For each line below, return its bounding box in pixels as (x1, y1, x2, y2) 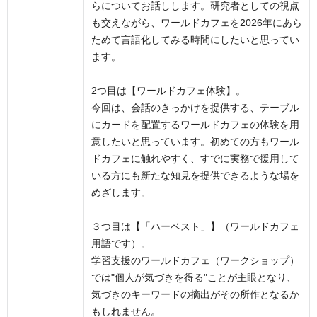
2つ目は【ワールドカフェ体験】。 (91, 86, 246, 96)
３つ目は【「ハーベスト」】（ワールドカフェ (91, 221, 299, 232)
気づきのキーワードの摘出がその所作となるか (91, 289, 299, 300)
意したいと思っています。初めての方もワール (91, 137, 299, 147)
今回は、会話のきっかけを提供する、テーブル (91, 103, 299, 113)
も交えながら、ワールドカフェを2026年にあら (91, 18, 302, 28)
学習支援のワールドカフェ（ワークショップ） (91, 255, 299, 266)
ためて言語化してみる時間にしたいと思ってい (91, 35, 299, 45)
